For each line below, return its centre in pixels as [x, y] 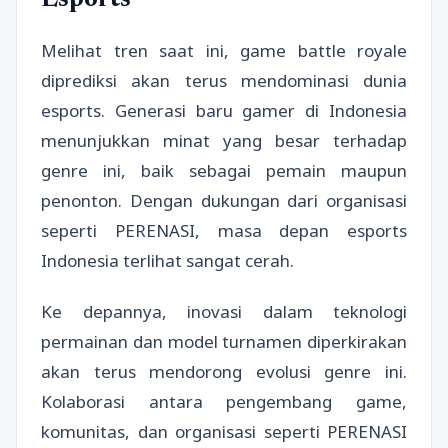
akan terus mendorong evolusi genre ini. [224, 371]
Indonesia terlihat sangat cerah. [167, 260]
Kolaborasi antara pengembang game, [224, 401]
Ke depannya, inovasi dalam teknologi [224, 311]
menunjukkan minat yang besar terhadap [224, 140]
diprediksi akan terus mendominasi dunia [224, 80]
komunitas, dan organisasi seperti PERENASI [224, 431]
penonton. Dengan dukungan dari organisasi [224, 200]
